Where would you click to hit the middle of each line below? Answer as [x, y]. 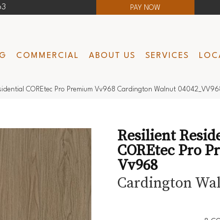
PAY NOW [145, 8]
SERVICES [167, 56]
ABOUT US [112, 56]
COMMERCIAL [47, 56]
